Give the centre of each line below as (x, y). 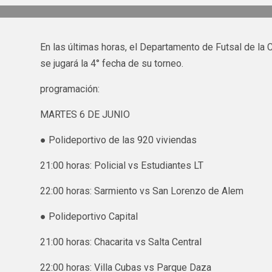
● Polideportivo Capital (89, 217)
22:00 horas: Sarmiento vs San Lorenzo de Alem (141, 191)
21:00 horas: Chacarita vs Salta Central (121, 242)
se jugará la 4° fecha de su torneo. (111, 64)
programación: (70, 89)
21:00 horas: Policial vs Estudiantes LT (121, 166)
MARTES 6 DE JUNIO (85, 115)
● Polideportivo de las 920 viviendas (118, 140)
